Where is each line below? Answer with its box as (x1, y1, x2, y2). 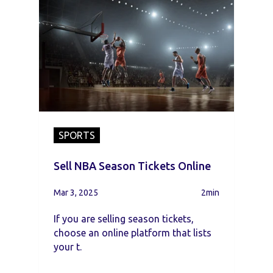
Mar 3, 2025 (54, 188, 98, 198)
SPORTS (58, 130, 95, 141)
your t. (54, 241, 82, 253)
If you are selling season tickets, (54, 213, 194, 225)
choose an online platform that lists (54, 227, 211, 239)
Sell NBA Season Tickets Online (54, 160, 211, 172)
